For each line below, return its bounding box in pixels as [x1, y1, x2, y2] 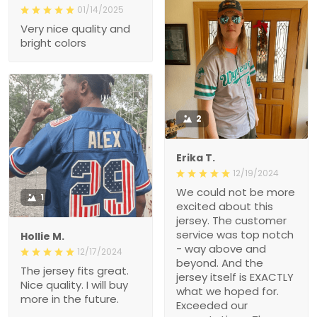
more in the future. [21, 291, 119, 306]
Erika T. [176, 150, 215, 165]
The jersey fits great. [21, 263, 129, 278]
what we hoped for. [176, 283, 279, 299]
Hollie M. [21, 229, 64, 243]
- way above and [176, 241, 266, 256]
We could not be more [176, 184, 295, 200]
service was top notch [176, 226, 294, 242]
